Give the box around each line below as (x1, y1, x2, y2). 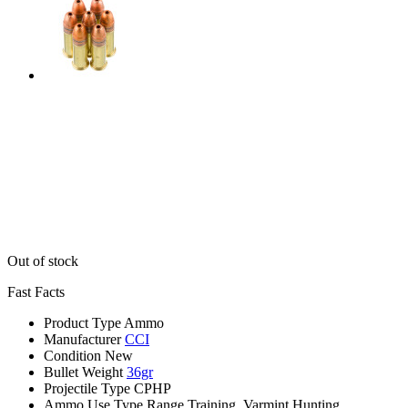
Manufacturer (44, 331, 121, 347)
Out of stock (7, 252, 78, 269)
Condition (44, 347, 101, 363)
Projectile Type (44, 380, 130, 396)
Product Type (44, 314, 121, 331)
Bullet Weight (44, 363, 123, 380)
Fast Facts (7, 283, 65, 300)
